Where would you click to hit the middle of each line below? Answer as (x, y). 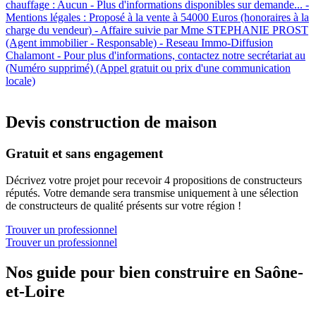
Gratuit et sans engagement (84, 153)
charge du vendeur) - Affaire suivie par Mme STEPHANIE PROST (157, 30)
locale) (20, 80)
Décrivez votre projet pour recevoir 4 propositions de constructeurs (154, 181)
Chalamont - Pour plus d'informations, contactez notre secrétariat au (156, 55)
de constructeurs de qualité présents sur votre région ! (123, 206)
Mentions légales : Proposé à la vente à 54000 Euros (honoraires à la (157, 17)
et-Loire (35, 292)
